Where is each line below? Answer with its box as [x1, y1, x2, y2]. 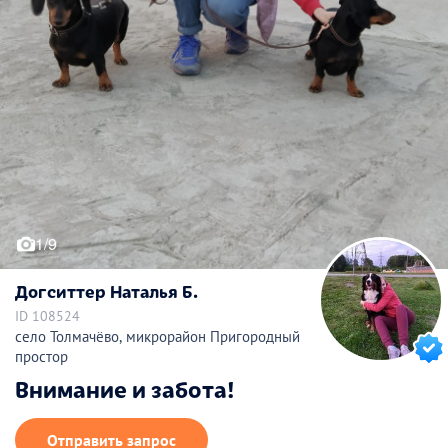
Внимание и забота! [15, 372, 235, 405]
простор [15, 347, 68, 367]
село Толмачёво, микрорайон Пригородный [15, 327, 300, 347]
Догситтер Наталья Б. [15, 278, 198, 303]
